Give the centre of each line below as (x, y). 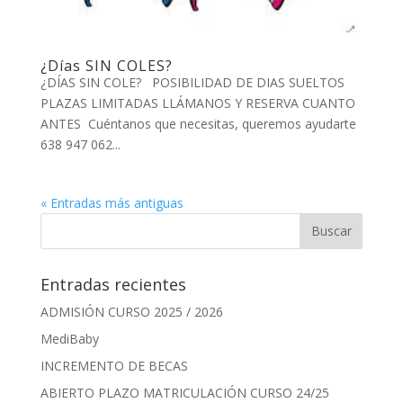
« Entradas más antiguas (112, 202)
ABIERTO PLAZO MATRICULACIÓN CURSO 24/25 (184, 392)
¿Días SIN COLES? (106, 65)
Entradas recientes (113, 284)
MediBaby (69, 338)
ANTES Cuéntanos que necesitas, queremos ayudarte (198, 123)
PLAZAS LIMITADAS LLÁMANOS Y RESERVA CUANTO (197, 103)
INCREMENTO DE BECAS (114, 365)
